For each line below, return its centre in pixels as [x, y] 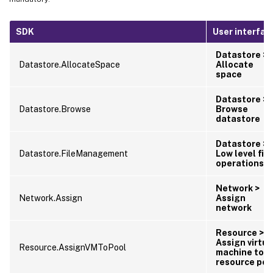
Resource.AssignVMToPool [73, 247]
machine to [240, 252]
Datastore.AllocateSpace [69, 64]
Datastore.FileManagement [73, 153]
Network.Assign [51, 198]
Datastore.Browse [55, 109]
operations [240, 163]
